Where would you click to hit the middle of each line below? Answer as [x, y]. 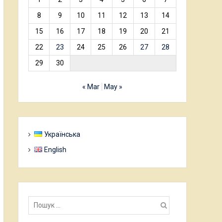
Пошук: [39, 196]
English [55, 149]
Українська [62, 134]
